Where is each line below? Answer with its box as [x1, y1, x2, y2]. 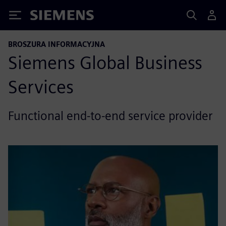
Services [8, 76, 74, 98]
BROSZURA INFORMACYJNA [8, 40, 105, 48]
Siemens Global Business [8, 51, 202, 74]
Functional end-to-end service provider [8, 108, 212, 123]
